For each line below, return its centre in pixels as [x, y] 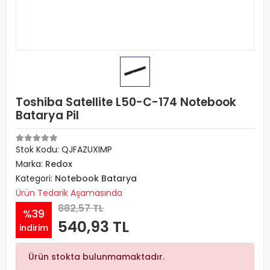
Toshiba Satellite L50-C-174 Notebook [126, 102]
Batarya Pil [47, 115]
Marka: [30, 164]
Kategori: [35, 178]
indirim [34, 228]
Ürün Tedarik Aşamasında [69, 193]
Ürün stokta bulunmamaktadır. [96, 257]
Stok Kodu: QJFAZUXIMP [64, 149]
